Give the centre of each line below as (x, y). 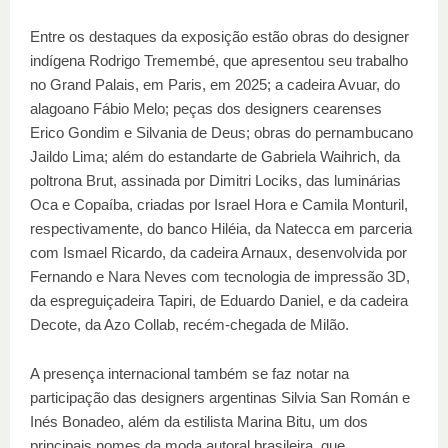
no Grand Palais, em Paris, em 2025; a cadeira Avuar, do (215, 84)
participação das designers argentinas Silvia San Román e (220, 397)
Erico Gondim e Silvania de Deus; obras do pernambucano (221, 132)
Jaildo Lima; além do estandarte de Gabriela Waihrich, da (215, 156)
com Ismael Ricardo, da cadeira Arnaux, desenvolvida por (218, 252)
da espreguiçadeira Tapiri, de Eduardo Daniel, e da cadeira (219, 300)
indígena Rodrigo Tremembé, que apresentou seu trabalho (219, 60)
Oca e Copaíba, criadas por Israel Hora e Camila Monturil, (219, 204)
